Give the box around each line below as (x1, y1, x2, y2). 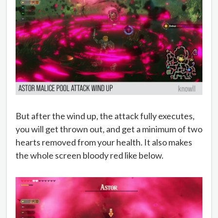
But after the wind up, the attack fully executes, (16, 110, 195, 122)
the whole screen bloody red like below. (16, 150, 163, 161)
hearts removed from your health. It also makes (16, 137, 192, 148)
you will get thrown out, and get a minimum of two (16, 124, 202, 135)
